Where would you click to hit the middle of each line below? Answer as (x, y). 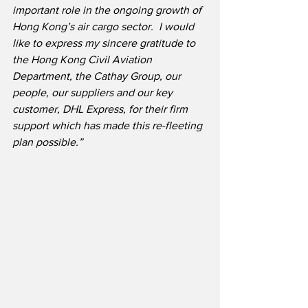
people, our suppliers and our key (94, 93)
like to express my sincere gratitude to (105, 43)
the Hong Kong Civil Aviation (84, 60)
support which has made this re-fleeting (109, 126)
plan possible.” (47, 142)
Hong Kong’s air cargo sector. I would (104, 27)
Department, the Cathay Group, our (98, 76)
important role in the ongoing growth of (108, 10)
